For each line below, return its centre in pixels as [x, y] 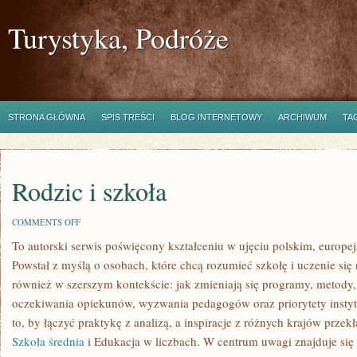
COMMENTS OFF [46, 222]
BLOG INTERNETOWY [216, 117]
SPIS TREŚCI [128, 117]
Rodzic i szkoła [89, 191]
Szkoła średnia [48, 341]
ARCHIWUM [302, 117]
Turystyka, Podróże [118, 37]
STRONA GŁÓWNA [47, 117]
